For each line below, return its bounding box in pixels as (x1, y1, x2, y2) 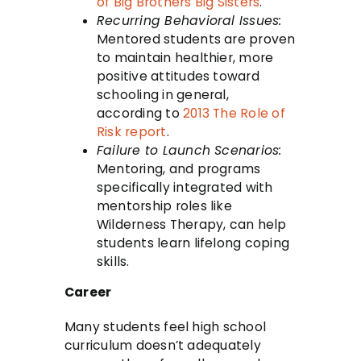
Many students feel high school (64, 318, 267, 336)
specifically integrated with (97, 178, 273, 196)
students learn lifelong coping (97, 234, 290, 251)
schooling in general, (97, 85, 229, 103)
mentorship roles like (97, 197, 232, 214)
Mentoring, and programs (97, 160, 261, 177)
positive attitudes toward (97, 67, 259, 85)
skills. (97, 252, 130, 270)
